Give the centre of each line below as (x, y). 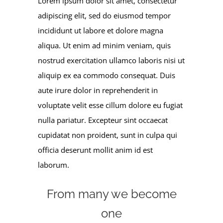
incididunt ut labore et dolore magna (101, 30)
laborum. (54, 165)
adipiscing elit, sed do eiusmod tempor (105, 15)
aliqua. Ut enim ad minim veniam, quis (105, 45)
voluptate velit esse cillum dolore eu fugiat (111, 105)
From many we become (111, 194)
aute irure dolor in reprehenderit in (98, 90)
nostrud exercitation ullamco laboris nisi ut (111, 60)
